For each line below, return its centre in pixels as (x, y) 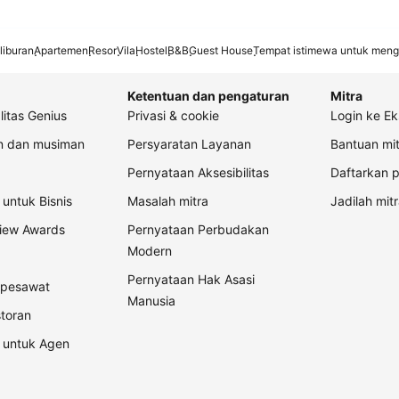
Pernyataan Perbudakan (198, 230)
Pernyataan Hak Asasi (191, 280)
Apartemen (61, 51)
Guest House (221, 51)
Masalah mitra (167, 201)
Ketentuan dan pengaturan (208, 96)
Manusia (151, 301)
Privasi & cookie (173, 116)
